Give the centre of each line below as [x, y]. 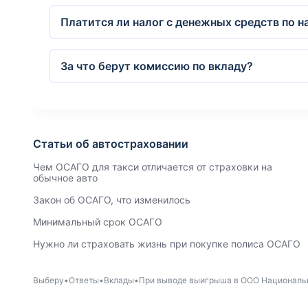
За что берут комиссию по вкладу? [157, 66]
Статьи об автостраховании [111, 144]
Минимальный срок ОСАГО [98, 222]
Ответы [84, 280]
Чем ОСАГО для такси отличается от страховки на [153, 167]
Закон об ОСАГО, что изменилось [112, 200]
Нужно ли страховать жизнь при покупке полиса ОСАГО [167, 244]
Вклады [119, 280]
